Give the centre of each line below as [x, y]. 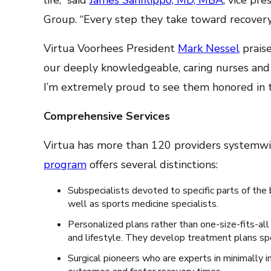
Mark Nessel [209, 48]
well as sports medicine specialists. [143, 204]
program [65, 165]
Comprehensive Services [107, 116]
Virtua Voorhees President [111, 48]
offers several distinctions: [152, 165]
